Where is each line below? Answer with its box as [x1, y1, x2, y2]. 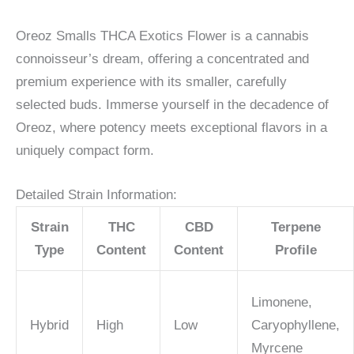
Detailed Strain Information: [16, 187, 177, 203]
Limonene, [251, 295, 312, 311]
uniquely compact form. [16, 142, 154, 158]
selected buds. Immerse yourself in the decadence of [16, 96, 329, 112]
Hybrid [30, 318, 69, 333]
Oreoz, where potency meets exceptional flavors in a [16, 119, 327, 135]
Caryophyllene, [251, 318, 340, 333]
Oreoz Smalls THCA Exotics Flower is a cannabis [16, 28, 309, 43]
